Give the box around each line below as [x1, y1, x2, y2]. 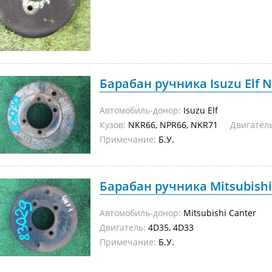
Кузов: [100, 119, 126, 131]
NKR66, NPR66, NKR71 [126, 119, 230, 131]
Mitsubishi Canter [181, 207, 256, 219]
